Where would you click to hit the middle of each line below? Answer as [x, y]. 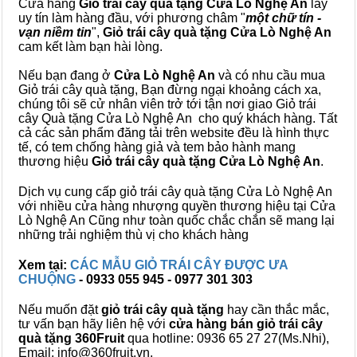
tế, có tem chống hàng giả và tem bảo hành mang [157, 147]
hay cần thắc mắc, [277, 310]
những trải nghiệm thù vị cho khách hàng [133, 235]
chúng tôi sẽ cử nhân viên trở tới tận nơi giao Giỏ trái [167, 104]
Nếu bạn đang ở [66, 75]
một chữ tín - [283, 18]
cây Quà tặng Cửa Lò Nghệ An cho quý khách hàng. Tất [178, 118]
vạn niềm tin [55, 32]
